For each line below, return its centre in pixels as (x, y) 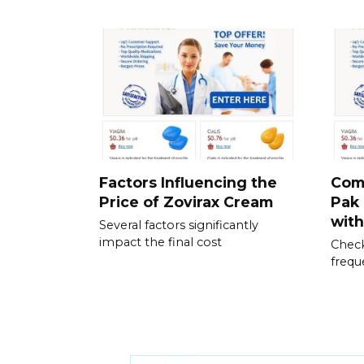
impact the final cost (160, 243)
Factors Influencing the (188, 182)
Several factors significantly (179, 225)
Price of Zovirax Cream (186, 201)
